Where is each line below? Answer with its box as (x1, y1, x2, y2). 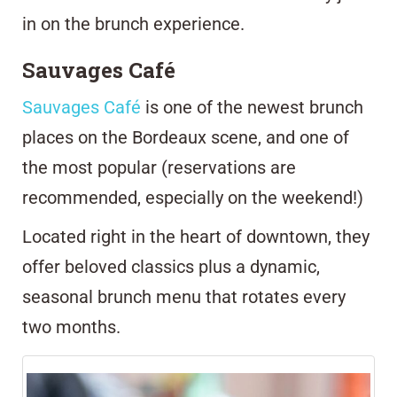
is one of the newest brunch (145, 97, 363, 119)
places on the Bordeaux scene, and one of (22, 127, 349, 149)
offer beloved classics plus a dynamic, (22, 256, 320, 278)
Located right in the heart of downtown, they (22, 226, 370, 248)
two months (22, 316, 116, 339)
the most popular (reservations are (22, 157, 296, 179)
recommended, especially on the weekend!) (22, 187, 363, 209)
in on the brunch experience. (22, 13, 245, 35)
